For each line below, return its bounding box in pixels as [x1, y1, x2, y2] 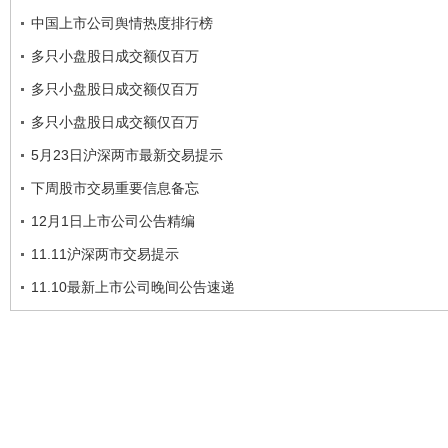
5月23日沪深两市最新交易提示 [31, 146, 223, 163]
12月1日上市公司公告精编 [31, 212, 195, 229]
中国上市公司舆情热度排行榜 [31, 14, 213, 31]
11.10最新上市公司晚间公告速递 [31, 278, 235, 295]
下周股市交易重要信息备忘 [31, 179, 199, 196]
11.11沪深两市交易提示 [31, 245, 179, 262]
